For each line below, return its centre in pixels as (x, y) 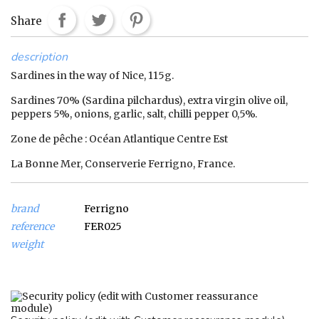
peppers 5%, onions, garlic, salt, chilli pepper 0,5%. (134, 114)
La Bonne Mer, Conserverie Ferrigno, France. (123, 163)
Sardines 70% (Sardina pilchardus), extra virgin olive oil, (149, 100)
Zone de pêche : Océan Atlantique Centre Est (119, 138)
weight (27, 244)
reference (32, 226)
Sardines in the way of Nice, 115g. (92, 75)
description (39, 57)
